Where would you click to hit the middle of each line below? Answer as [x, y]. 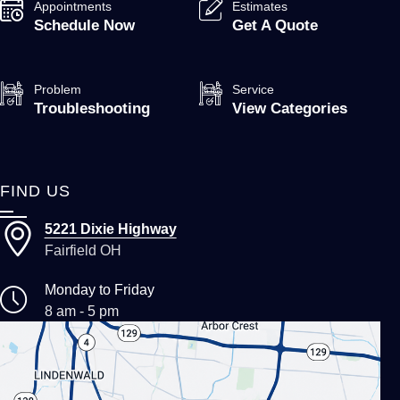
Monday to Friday [99, 290]
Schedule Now [84, 25]
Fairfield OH [83, 250]
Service [254, 89]
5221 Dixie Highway [110, 229]
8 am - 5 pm [81, 311]
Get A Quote [275, 25]
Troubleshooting [92, 108]
